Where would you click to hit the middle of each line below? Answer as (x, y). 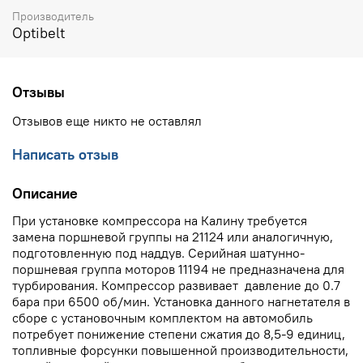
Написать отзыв (65, 155)
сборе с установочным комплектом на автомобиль (162, 318)
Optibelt (38, 33)
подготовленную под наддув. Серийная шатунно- (158, 253)
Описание (45, 194)
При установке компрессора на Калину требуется (160, 221)
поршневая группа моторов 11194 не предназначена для (178, 269)
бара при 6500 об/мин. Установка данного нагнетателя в (181, 302)
